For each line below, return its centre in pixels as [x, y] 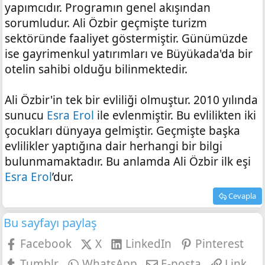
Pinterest [219, 244]
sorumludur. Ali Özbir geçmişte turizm [106, 23]
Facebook [46, 244]
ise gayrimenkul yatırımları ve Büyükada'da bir [129, 54]
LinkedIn [148, 244]
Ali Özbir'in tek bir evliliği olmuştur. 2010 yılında [131, 100]
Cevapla [242, 196]
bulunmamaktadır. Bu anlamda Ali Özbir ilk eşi [128, 162]
